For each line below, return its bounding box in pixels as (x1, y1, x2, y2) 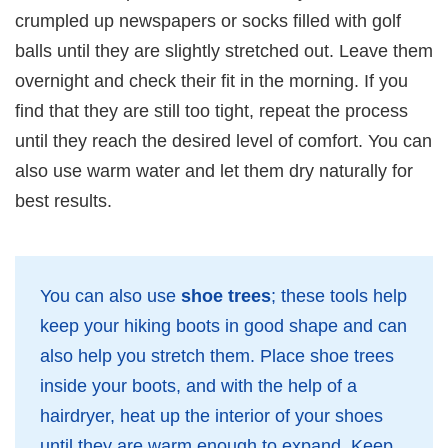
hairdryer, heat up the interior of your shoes (40, 405, 383, 426)
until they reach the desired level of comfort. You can (15, 130, 432, 151)
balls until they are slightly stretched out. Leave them (15, 40, 433, 61)
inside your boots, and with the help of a (40, 375, 357, 396)
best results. (15, 190, 112, 211)
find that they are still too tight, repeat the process (15, 100, 408, 121)
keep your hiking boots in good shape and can (40, 315, 407, 336)
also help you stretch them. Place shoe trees (40, 345, 394, 366)
